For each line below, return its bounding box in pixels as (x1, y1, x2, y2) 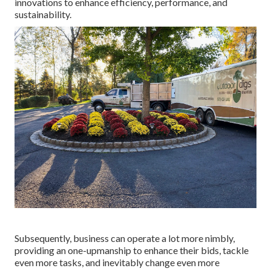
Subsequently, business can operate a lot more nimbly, (15, 232, 235, 244)
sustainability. (15, 8, 71, 21)
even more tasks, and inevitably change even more (15, 256, 220, 269)
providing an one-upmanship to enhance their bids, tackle (15, 244, 249, 256)
